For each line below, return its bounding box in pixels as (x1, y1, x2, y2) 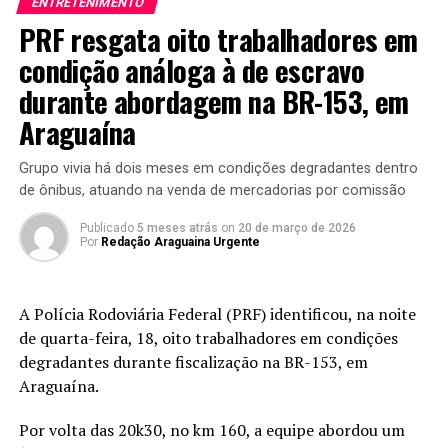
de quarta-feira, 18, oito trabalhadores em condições (18, 326, 398, 349)
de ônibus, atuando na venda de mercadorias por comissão (18, 181, 406, 199)
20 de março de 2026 (237, 220, 356, 235)
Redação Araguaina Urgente (100, 234, 260, 249)
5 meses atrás (136, 220, 218, 235)
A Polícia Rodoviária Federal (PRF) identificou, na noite (18, 302, 416, 325)
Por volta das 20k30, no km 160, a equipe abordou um (18, 418, 405, 441)
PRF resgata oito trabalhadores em (18, 17, 418, 60)
